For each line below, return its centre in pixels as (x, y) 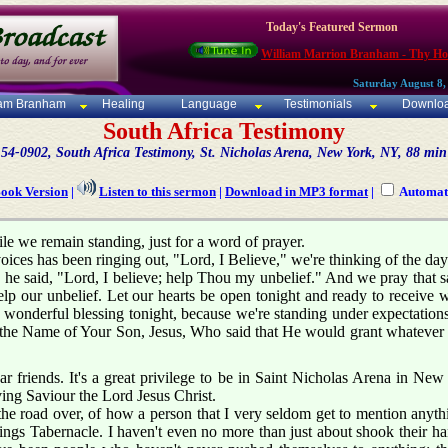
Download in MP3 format (296, 192)
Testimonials (318, 104)
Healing (121, 104)
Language (208, 104)
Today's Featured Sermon (332, 27)
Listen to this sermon (157, 192)
